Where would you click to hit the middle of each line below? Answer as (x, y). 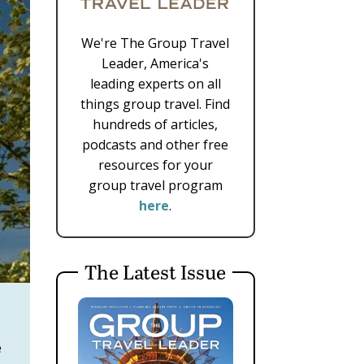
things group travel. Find (156, 104)
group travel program (155, 185)
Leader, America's (156, 63)
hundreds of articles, (156, 124)
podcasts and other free (156, 144)
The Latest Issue (156, 271)
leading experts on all (155, 83)
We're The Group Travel (156, 43)
